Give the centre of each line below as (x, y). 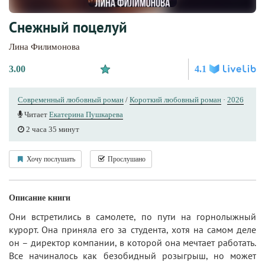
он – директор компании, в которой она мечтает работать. (132, 243)
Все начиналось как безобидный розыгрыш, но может (132, 256)
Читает (36, 114)
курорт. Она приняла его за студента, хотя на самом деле (132, 230)
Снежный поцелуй (68, 27)
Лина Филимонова (44, 47)
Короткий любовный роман (175, 100)
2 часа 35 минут (52, 129)
